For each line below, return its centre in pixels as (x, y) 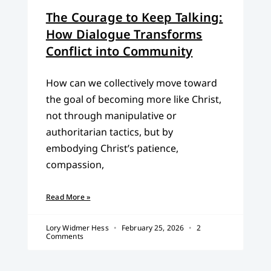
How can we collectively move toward (131, 83)
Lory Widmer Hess (78, 228)
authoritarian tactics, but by (109, 132)
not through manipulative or (111, 116)
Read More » (68, 197)
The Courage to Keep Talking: (134, 18)
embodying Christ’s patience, (112, 149)
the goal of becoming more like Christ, (133, 100)
